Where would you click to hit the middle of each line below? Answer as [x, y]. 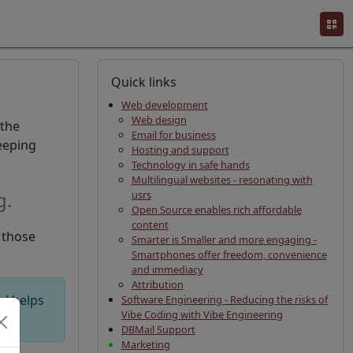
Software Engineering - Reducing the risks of [224, 299]
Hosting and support [180, 150]
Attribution [157, 284]
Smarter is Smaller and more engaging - [224, 240]
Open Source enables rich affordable [216, 210]
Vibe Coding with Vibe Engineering [202, 314]
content [150, 225]
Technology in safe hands [190, 165]
